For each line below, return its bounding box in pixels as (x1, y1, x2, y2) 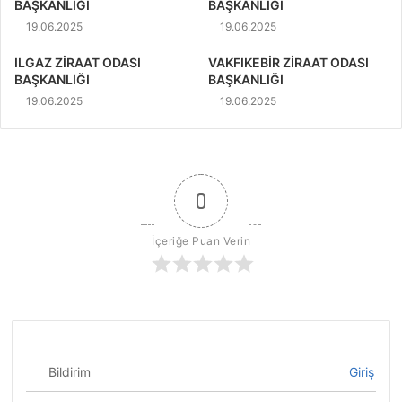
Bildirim (48, 363, 92, 380)
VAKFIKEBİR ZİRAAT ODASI (208, 54, 369, 70)
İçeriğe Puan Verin (152, 233, 250, 248)
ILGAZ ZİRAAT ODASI (14, 54, 141, 70)
